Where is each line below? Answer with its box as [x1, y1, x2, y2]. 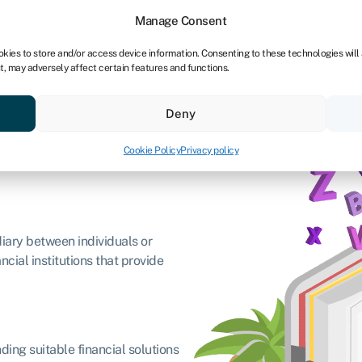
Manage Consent [135, 14, 227, 27]
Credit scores [15, 84, 90, 100]
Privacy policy [180, 145, 239, 156]
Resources [119, 84, 179, 100]
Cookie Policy [123, 145, 181, 156]
